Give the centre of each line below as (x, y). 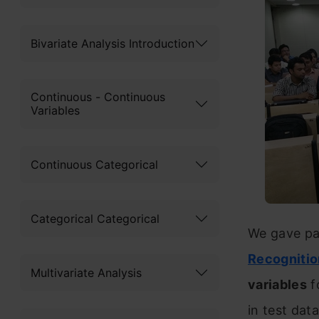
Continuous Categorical (94, 164)
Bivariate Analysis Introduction (113, 43)
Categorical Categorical (95, 218)
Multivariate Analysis (86, 272)
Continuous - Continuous (98, 97)
